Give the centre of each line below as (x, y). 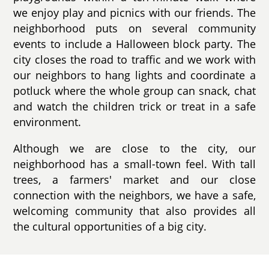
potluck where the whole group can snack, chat (134, 91)
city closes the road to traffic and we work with (134, 60)
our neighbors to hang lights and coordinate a (134, 75)
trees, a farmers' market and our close (134, 179)
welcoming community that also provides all (134, 210)
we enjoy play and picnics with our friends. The (134, 13)
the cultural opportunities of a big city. (110, 226)
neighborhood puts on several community (134, 29)
